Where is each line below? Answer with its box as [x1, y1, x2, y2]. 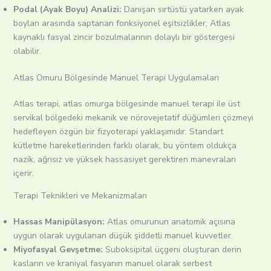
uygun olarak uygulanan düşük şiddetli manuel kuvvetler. [13, 230, 240, 242]
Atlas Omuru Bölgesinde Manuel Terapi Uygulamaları [13, 72, 219, 84]
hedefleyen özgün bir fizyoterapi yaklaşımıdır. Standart [13, 126, 223, 138]
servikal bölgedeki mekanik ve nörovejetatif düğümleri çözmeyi [13, 112, 253, 124]
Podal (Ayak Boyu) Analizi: [13, 4, 122, 16]
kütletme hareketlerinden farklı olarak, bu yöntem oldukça [13, 140, 237, 152]
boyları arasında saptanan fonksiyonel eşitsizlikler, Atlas [13, 18, 230, 30]
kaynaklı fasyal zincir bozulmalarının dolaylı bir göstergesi [13, 31, 235, 44]
